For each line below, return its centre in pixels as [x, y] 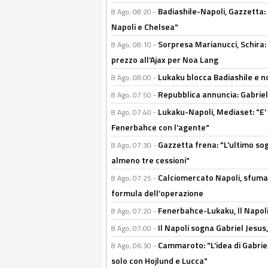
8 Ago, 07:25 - [135, 178]
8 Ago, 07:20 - [135, 211]
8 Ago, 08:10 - [135, 45]
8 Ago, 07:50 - [135, 95]
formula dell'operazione [157, 193]
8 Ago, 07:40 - [135, 112]
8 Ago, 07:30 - [135, 145]
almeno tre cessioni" [150, 160]
